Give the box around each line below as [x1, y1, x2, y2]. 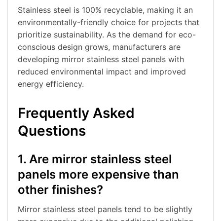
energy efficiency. [18, 79, 84, 89]
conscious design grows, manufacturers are [18, 42, 181, 52]
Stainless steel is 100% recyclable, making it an [18, 5, 193, 15]
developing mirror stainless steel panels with [18, 54, 184, 65]
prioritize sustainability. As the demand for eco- [18, 30, 196, 40]
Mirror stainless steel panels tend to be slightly [18, 204, 192, 215]
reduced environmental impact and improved [18, 67, 186, 77]
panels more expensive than [18, 167, 179, 182]
